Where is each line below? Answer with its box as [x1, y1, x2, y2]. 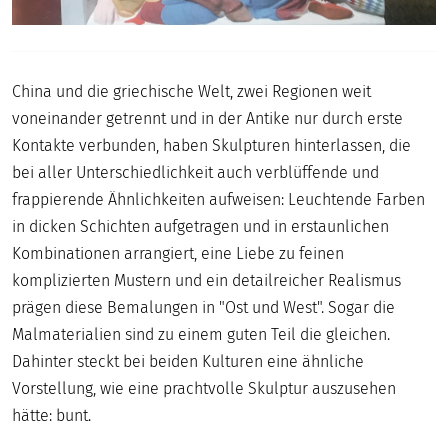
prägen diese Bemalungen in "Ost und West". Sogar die [12, 297, 395, 317]
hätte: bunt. [12, 405, 91, 425]
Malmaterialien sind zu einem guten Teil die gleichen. [12, 324, 390, 344]
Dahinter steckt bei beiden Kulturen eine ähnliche [12, 351, 364, 371]
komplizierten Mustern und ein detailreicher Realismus [12, 270, 401, 290]
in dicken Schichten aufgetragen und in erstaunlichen [12, 216, 389, 236]
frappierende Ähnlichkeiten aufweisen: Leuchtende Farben [12, 189, 425, 209]
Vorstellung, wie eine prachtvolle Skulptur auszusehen [12, 378, 396, 398]
